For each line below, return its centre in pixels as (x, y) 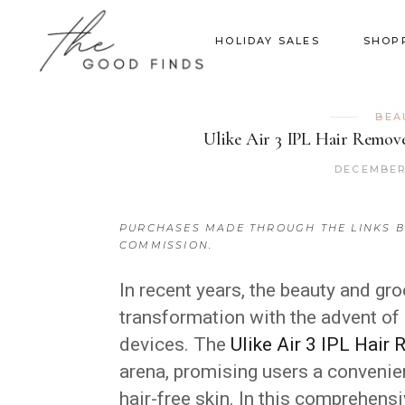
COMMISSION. (166, 245)
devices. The (175, 344)
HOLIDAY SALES (268, 40)
